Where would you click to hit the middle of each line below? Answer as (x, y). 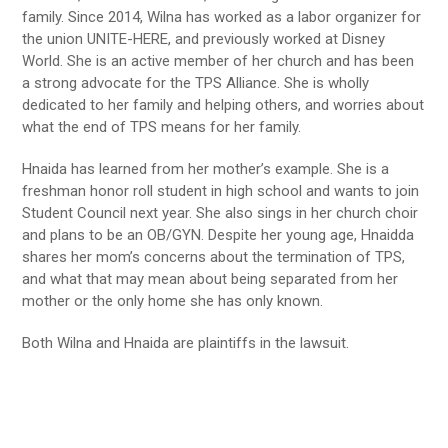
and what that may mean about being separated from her (210, 279)
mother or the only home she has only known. (173, 301)
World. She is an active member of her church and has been (218, 61)
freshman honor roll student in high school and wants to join (221, 191)
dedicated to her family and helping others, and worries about (223, 105)
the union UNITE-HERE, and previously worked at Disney (204, 39)
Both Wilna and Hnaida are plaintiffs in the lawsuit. (186, 343)
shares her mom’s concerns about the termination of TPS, (214, 257)
